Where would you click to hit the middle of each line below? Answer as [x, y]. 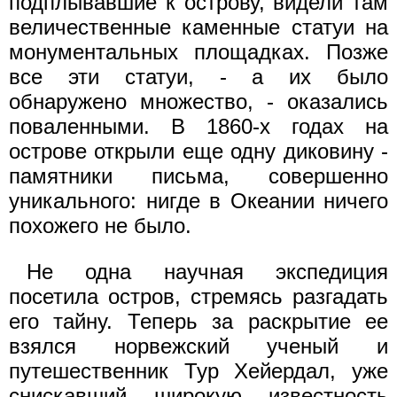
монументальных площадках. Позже [198, 51]
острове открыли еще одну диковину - [198, 151]
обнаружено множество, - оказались [198, 101]
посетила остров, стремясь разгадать [198, 296]
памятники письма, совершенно [198, 175]
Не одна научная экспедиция [207, 271]
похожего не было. [100, 225]
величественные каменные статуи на [198, 27]
